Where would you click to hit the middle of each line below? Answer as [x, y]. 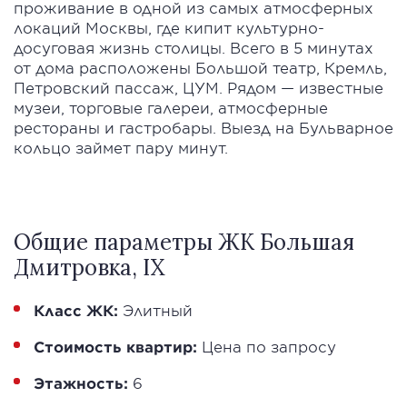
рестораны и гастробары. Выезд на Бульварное [203, 128]
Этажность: [81, 383]
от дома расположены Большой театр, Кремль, [200, 68]
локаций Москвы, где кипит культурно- [169, 28]
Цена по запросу [267, 347]
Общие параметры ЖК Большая [184, 243]
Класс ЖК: [76, 310]
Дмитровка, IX [89, 268]
